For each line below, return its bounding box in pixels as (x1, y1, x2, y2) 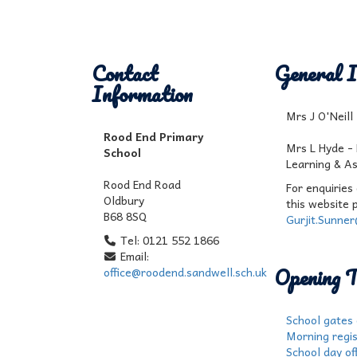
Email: (117, 247, 149, 265)
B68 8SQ (103, 207, 147, 225)
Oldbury (103, 191, 144, 209)
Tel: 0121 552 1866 (117, 231, 219, 249)
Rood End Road (103, 175, 181, 193)
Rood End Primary (103, 127, 204, 145)
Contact (91, 57, 158, 90)
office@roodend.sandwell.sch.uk (103, 263, 267, 280)
